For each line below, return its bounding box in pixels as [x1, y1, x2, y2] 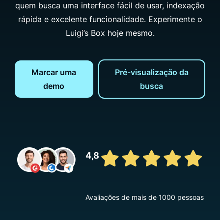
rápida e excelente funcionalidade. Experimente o [18, 14, 202, 24]
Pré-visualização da [114, 67, 189, 77]
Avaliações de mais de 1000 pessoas [85, 192, 204, 201]
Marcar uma [31, 67, 77, 77]
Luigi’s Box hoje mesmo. [65, 27, 155, 38]
